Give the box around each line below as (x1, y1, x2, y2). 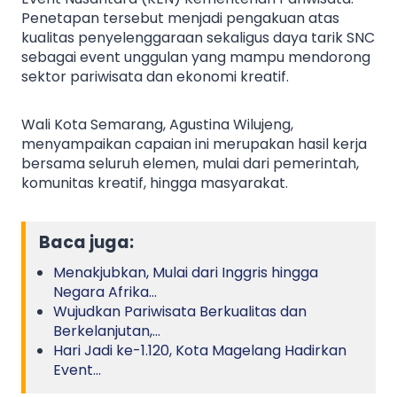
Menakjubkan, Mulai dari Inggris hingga (53, 262, 318, 284)
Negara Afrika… (53, 282, 157, 303)
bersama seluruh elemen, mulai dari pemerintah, (21, 152, 359, 174)
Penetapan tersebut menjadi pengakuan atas (21, 7, 339, 28)
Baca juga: (39, 230, 134, 254)
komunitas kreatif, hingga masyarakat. (21, 172, 288, 193)
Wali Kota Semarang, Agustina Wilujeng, (21, 113, 293, 135)
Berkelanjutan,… (53, 321, 160, 342)
